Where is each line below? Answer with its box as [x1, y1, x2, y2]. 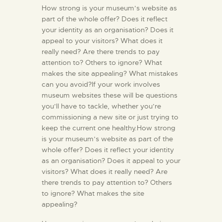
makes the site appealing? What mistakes [42, 69, 178, 78]
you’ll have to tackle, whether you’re [42, 102, 161, 111]
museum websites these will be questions [42, 91, 177, 100]
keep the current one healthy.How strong [42, 123, 175, 133]
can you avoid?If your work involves [42, 80, 160, 89]
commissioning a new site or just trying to [42, 112, 178, 122]
